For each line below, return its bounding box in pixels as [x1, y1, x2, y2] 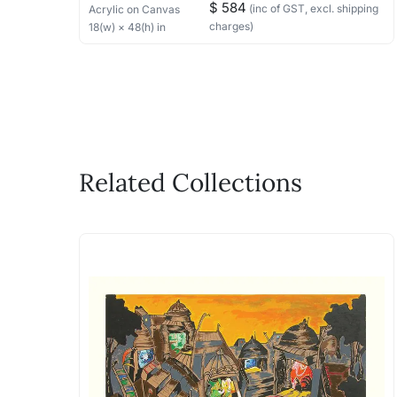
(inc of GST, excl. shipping [245, 2, 378, 15]
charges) [208, 19, 253, 33]
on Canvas [127, 3, 180, 16]
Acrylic [89, 3, 124, 16]
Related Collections [79, 166, 302, 198]
